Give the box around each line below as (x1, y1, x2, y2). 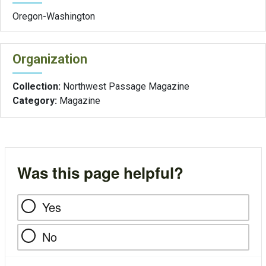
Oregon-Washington (12, 10, 95, 22)
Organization (12, 51, 87, 66)
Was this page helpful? (17, 161, 183, 183)
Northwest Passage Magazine (63, 80, 189, 92)
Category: (12, 94, 59, 106)
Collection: (12, 80, 63, 92)
